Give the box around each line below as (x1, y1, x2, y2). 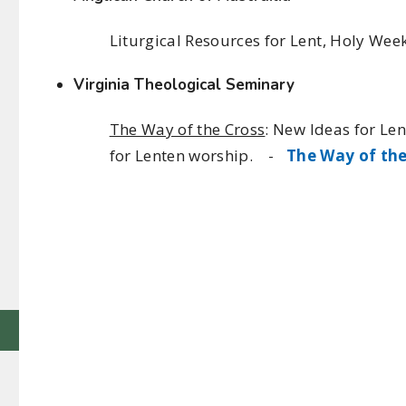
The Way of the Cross (109, 118, 266, 140)
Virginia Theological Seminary (72, 73, 295, 95)
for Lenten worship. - (109, 144, 286, 166)
